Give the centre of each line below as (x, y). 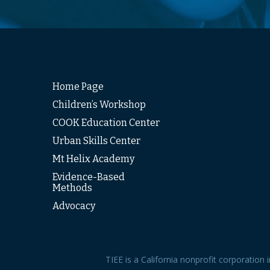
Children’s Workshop (99, 105)
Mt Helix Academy (93, 159)
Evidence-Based (89, 177)
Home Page (78, 86)
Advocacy (74, 206)
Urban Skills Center (96, 141)
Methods (72, 188)
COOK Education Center (106, 123)
